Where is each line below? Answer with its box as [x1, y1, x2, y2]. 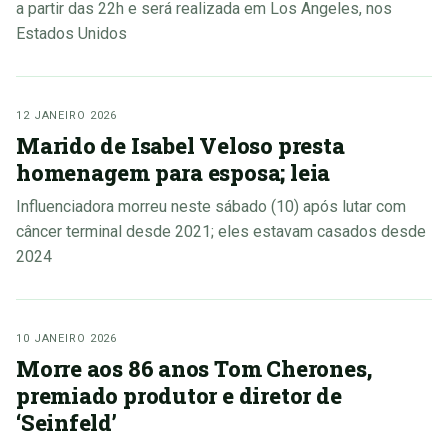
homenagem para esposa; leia [16, 158, 331, 188]
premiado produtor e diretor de [16, 381, 342, 411]
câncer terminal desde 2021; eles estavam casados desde [16, 222, 426, 242]
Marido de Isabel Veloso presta [16, 131, 345, 161]
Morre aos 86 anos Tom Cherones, [16, 354, 374, 384]
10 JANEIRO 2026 [16, 332, 118, 346]
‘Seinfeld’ [16, 408, 117, 438]
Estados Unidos [16, 24, 127, 44]
